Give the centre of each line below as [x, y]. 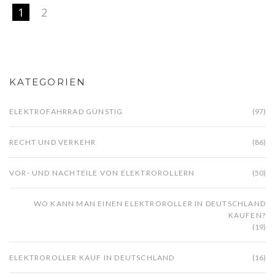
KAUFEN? [247, 215]
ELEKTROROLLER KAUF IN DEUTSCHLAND [92, 257]
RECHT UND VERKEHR [53, 142]
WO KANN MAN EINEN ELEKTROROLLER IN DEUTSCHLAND [149, 203]
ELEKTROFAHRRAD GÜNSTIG [66, 111]
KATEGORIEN [48, 82]
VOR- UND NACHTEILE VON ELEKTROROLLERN [102, 172]
